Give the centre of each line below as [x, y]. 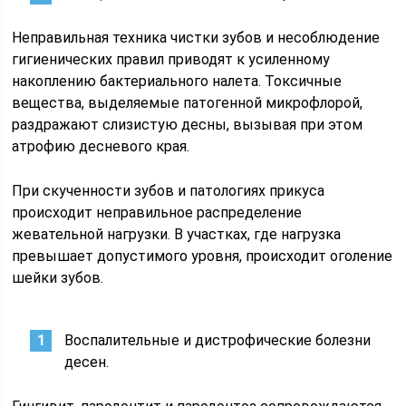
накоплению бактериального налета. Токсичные [177, 81]
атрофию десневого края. [101, 146]
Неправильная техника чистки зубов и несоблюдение [196, 38]
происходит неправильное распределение [157, 213]
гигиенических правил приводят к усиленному [171, 59]
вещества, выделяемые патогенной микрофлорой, [188, 103]
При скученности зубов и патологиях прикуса [169, 191]
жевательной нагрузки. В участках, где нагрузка [177, 234]
